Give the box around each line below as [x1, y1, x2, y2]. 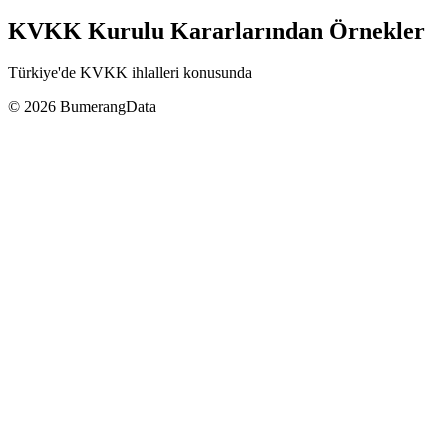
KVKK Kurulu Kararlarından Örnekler [8, 17, 425, 44]
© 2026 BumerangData [8, 98, 156, 116]
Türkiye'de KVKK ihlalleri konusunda [8, 64, 252, 82]
